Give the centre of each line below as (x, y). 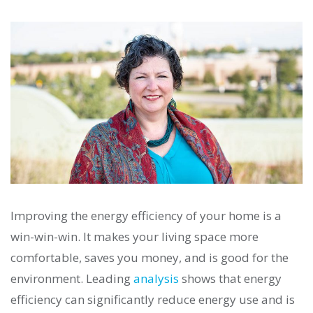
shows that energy (230, 279)
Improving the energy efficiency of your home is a (146, 216)
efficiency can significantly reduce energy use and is (153, 300)
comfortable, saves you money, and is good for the (150, 258)
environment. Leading (72, 279)
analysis (156, 279)
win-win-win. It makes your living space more (134, 237)
